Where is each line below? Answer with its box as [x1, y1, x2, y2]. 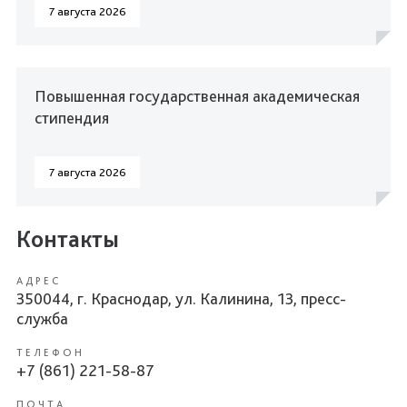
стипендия [35, 107, 109, 127]
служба [16, 308, 68, 328]
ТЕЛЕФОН [16, 345, 84, 359]
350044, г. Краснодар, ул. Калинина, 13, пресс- [16, 288, 346, 308]
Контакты [16, 223, 119, 253]
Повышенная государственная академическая [35, 85, 360, 105]
